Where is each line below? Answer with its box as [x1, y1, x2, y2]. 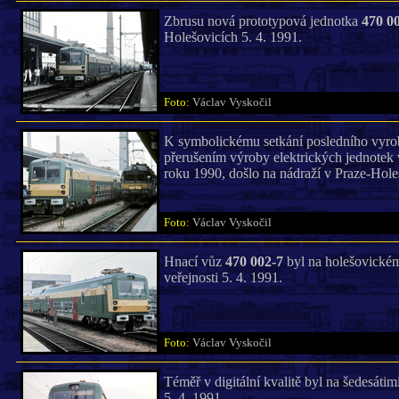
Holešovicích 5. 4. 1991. [163, 29, 302, 45]
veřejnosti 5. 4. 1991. [163, 270, 282, 285]
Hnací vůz [163, 254, 225, 269]
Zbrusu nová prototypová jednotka [163, 13, 362, 28]
